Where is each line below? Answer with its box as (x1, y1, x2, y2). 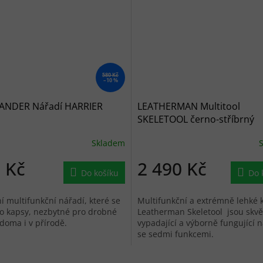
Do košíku (81, 167, 119, 178)
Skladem (92, 137, 125, 149)
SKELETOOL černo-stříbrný (137, 112, 254, 126)
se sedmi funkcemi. (137, 228, 214, 240)
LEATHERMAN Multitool (137, 99, 240, 113)
